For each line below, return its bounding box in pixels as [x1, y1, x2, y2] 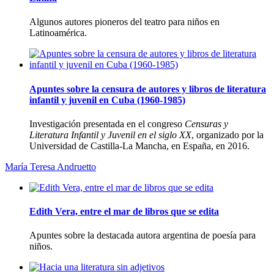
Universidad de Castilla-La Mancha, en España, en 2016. [29, 140, 250, 151]
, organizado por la [191, 129, 264, 140]
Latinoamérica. [29, 28, 87, 39]
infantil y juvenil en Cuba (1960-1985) [29, 94, 185, 105]
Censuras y [185, 118, 228, 129]
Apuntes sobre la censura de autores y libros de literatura [29, 83, 266, 94]
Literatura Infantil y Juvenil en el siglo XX [29, 129, 191, 140]
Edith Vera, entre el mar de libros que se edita [29, 206, 219, 217]
